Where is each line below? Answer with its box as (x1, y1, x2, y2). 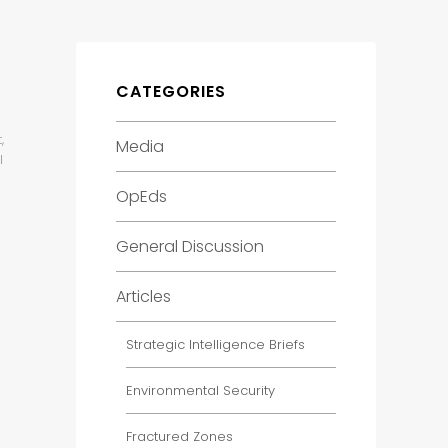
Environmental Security (126, 381, 275, 400)
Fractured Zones (126, 427, 233, 446)
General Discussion (116, 235, 264, 258)
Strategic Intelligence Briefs (126, 335, 305, 354)
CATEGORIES (116, 80, 226, 103)
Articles (116, 285, 171, 308)
